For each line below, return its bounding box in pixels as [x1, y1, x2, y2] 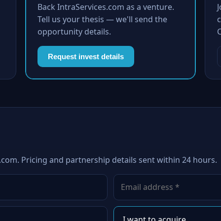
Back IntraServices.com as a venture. [37, 1, 174, 12]
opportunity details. [37, 26, 111, 37]
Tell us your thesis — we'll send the [37, 14, 167, 25]
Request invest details [47, 52, 124, 61]
